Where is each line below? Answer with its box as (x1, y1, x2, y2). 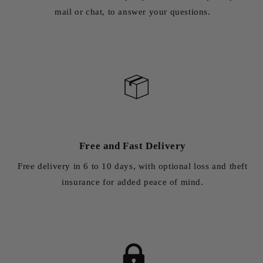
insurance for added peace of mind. (62, 177, 204, 187)
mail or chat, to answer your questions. (55, 7, 211, 17)
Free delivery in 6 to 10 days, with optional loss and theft (18, 161, 248, 171)
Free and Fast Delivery (79, 140, 187, 152)
